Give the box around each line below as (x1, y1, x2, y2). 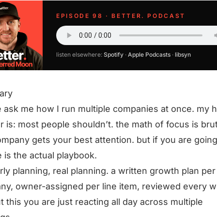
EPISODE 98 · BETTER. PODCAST (56, 12, 186, 19)
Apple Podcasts (128, 51, 170, 58)
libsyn (175, 51, 191, 58)
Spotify (104, 51, 124, 58)
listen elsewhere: (56, 51, 104, 58)
